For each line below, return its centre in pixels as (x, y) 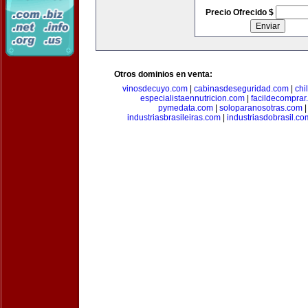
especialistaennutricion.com (192, 98)
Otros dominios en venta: (163, 74)
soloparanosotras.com (261, 108)
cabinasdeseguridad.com (241, 89)
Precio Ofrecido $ (240, 12)
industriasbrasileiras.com (174, 118)
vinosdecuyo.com (155, 89)
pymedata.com (186, 108)
